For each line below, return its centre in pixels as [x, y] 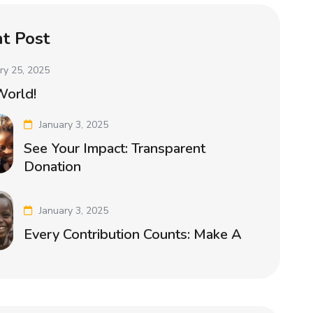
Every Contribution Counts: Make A [133, 235]
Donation [53, 167]
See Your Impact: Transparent [115, 149]
